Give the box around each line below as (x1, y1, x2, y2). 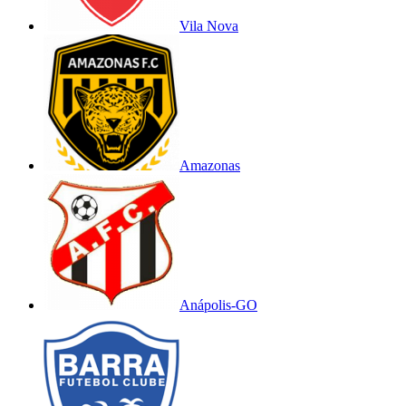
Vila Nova (179, 17, 238, 34)
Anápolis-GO (179, 296, 257, 313)
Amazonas (179, 157, 240, 173)
